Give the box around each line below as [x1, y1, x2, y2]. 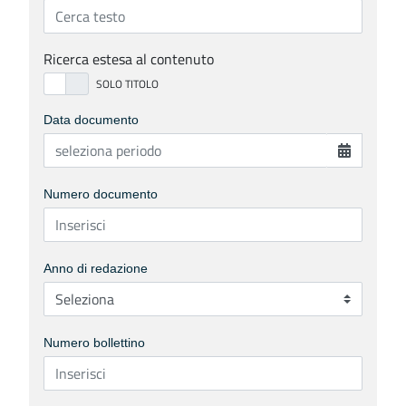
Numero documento [43, 187, 158, 202]
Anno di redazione [43, 261, 148, 276]
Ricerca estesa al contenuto [43, 48, 214, 70]
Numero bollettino [43, 335, 145, 351]
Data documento [43, 112, 139, 128]
